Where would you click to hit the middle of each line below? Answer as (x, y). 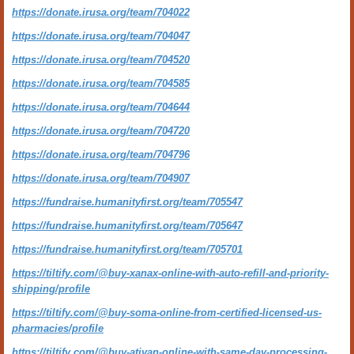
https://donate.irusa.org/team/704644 (101, 107)
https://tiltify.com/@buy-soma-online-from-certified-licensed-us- (167, 313)
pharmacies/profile (58, 328)
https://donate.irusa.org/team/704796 (101, 154)
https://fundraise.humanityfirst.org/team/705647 (127, 226)
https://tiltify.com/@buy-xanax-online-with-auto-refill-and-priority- (170, 273)
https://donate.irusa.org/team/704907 (101, 178)
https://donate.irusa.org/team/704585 (101, 83)
